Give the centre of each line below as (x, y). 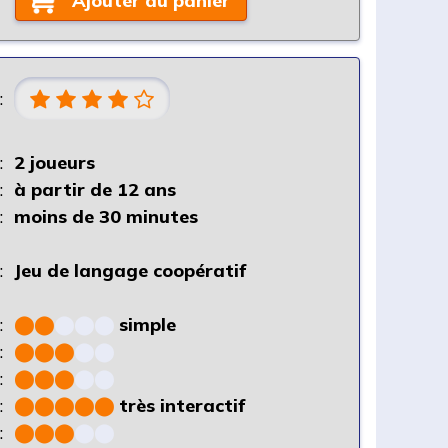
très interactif (182, 405)
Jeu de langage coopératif (130, 270)
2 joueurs (54, 162)
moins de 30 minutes (106, 216)
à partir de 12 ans (95, 189)
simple (147, 324)
